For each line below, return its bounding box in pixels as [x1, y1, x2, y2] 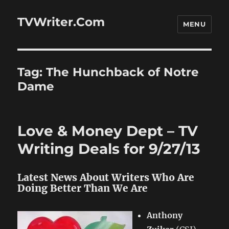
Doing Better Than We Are [17, 182, 148, 194]
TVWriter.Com [17, 14, 105, 29]
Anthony [147, 210, 183, 220]
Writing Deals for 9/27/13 [17, 140, 201, 157]
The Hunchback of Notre [46, 65, 199, 79]
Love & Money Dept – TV [17, 122, 198, 140]
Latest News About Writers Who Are [17, 171, 195, 184]
